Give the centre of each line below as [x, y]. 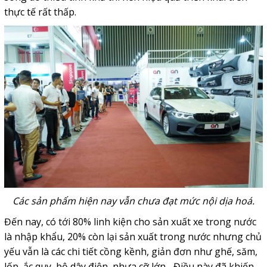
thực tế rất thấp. [40, 12]
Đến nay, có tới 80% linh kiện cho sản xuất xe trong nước [130, 221]
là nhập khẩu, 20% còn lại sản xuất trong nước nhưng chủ [133, 236]
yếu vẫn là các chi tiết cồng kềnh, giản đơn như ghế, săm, [131, 251]
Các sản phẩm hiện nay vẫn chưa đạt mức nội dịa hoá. [133, 201]
